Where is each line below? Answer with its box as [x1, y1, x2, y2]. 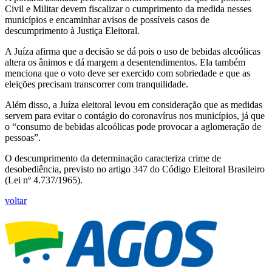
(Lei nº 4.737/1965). [5, 174, 83, 185]
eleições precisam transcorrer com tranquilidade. [5, 78, 188, 89]
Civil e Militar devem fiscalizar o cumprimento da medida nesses [5, 3, 251, 14]
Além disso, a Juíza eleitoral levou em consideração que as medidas [5, 99, 262, 110]
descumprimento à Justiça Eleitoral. [5, 25, 140, 36]
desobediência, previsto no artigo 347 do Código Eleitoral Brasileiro [5, 163, 265, 174]
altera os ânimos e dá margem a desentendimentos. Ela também [5, 56, 245, 67]
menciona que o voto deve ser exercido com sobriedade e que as [5, 67, 250, 78]
